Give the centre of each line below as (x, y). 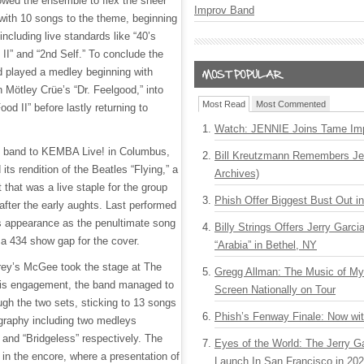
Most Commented (291, 104)
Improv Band (224, 10)
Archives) (237, 173)
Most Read (224, 104)
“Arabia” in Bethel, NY (266, 245)
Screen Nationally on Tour (275, 290)
